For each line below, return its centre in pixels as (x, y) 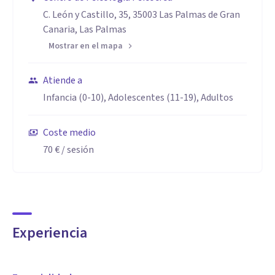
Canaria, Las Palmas (85, 29)
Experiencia (50, 233)
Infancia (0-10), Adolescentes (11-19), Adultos (138, 98)
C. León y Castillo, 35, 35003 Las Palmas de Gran (141, 15)
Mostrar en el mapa (86, 46)
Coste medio (69, 133)
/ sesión (77, 150)
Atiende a (63, 80)
